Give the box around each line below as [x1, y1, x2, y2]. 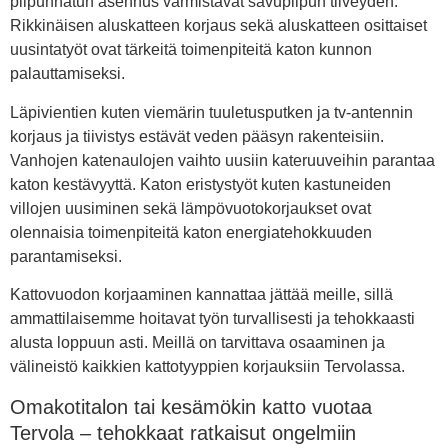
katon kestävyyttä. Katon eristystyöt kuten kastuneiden [10, 175, 391, 193]
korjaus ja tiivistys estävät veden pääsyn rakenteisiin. [10, 127, 384, 145]
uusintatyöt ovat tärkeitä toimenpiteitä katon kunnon [10, 41, 372, 59]
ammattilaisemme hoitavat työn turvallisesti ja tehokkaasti [10, 310, 415, 328]
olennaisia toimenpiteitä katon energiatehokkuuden [10, 223, 372, 241]
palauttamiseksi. [10, 65, 125, 83]
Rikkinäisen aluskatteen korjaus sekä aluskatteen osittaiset [10, 17, 427, 35]
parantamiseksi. [10, 247, 122, 265]
